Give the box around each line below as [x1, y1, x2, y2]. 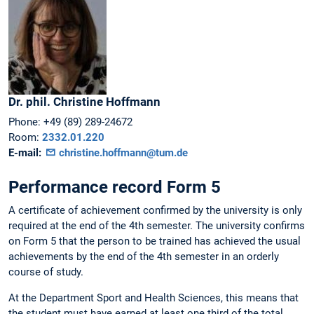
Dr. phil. [8, 95, 50, 109]
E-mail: [8, 146, 41, 160]
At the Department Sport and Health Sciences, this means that [8, 292, 299, 305]
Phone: [8, 116, 41, 129]
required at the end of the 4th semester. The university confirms [8, 219, 305, 233]
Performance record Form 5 [8, 177, 221, 198]
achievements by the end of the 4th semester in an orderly [8, 250, 279, 264]
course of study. [8, 266, 83, 279]
